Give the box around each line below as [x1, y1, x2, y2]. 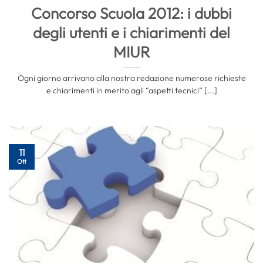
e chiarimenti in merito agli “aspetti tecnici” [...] [46, 85, 217, 96]
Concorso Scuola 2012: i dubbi [31, 3, 232, 23]
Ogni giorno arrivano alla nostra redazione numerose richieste [17, 72, 246, 83]
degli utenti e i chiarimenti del [33, 22, 230, 42]
